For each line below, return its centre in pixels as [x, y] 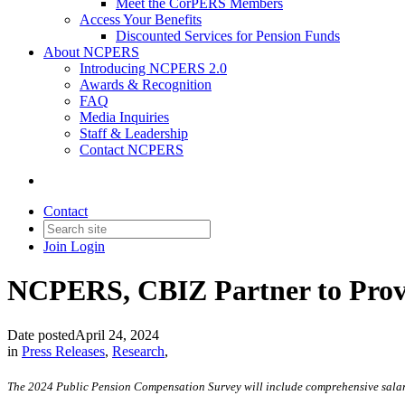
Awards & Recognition [146, 85]
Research [138, 351]
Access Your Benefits [141, 19]
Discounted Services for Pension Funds [228, 36]
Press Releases [63, 351]
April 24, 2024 [117, 334]
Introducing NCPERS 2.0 [153, 68]
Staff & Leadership [134, 133]
